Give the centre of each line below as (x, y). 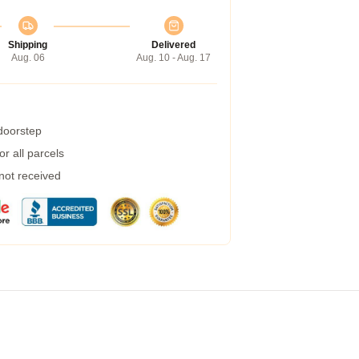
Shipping (28, 45)
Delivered (173, 45)
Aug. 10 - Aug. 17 (173, 58)
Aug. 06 (28, 58)
